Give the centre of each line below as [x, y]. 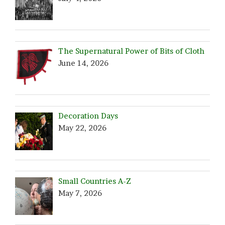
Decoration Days [88, 116]
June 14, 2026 [84, 63]
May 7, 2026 [80, 193]
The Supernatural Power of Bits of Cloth [132, 51]
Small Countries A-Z [95, 181]
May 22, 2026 [83, 128]
